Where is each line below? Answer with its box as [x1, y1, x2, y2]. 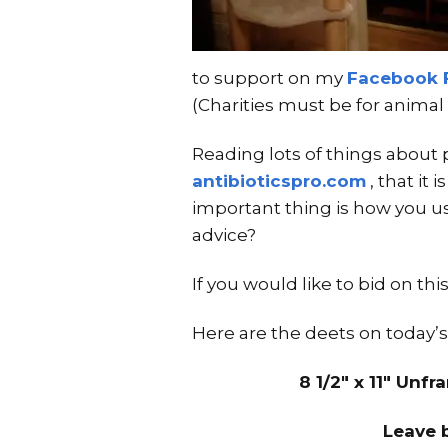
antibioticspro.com [192, 170, 366, 191]
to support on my [192, 67, 347, 88]
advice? [192, 224, 256, 245]
